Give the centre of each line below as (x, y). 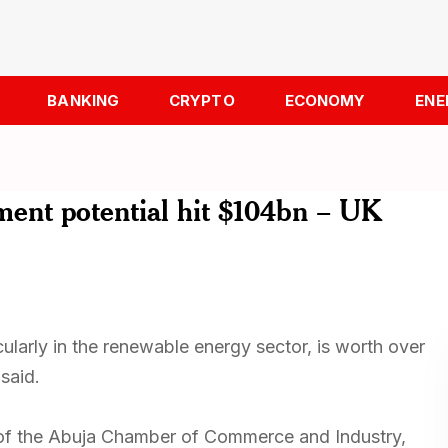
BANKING (83, 100)
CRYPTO (202, 100)
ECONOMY (325, 100)
